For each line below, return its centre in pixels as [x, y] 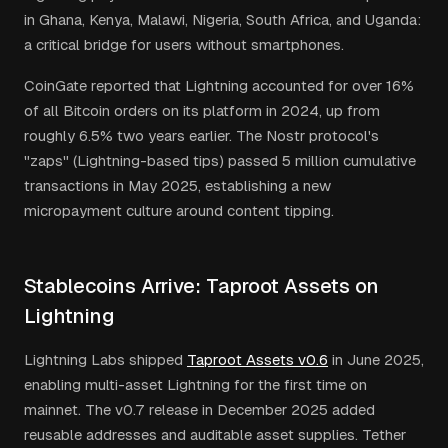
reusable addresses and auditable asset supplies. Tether [215, 434]
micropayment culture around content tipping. [179, 210]
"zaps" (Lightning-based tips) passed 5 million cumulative [220, 160]
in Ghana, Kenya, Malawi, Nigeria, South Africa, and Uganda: [222, 19]
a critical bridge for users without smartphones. [184, 44]
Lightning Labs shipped [103, 359]
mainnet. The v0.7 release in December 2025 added [199, 409]
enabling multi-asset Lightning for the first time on [195, 384]
